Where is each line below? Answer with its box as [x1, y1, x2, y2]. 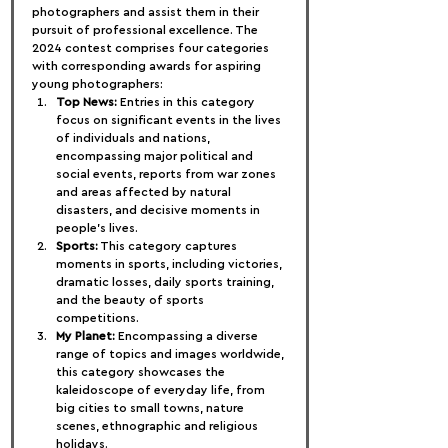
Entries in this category [117, 96, 258, 108]
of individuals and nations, [56, 132, 213, 144]
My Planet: [56, 330, 115, 342]
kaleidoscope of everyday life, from [56, 384, 268, 396]
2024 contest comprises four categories [32, 42, 272, 54]
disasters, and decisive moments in [56, 204, 263, 216]
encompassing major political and [56, 150, 256, 162]
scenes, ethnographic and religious [56, 420, 261, 432]
